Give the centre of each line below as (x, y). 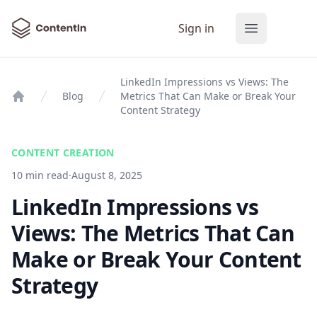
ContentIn (38, 25)
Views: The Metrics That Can (153, 233)
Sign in (197, 28)
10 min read (40, 175)
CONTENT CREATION (63, 152)
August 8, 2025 (107, 175)
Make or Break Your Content (156, 259)
